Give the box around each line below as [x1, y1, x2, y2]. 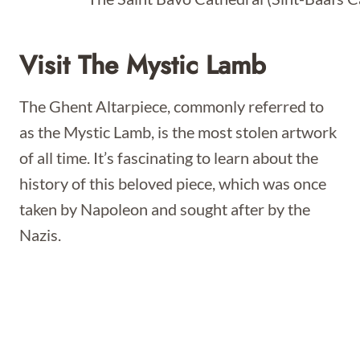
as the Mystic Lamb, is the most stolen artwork [19, 122, 337, 141]
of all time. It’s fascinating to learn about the [19, 148, 318, 167]
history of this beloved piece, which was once [19, 174, 326, 193]
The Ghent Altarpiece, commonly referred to [19, 96, 324, 116]
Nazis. [19, 225, 61, 244]
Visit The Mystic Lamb [19, 47, 266, 84]
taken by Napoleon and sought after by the [19, 199, 310, 219]
